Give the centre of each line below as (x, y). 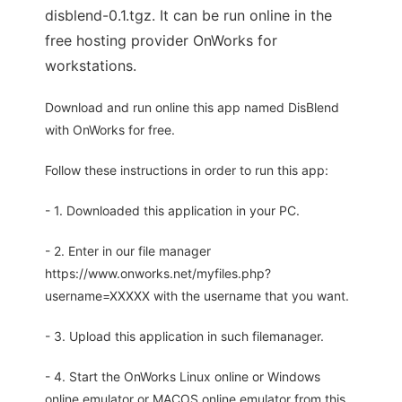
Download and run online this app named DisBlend (192, 108)
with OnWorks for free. (110, 130)
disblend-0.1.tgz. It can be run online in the (188, 16)
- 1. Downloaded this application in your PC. (172, 211)
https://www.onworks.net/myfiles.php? (158, 274)
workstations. (91, 66)
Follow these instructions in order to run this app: (187, 170)
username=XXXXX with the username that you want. (197, 296)
